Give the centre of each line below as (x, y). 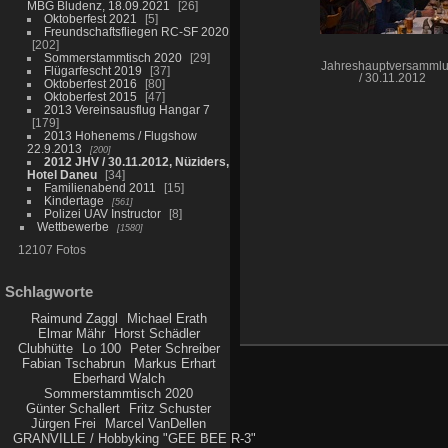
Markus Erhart (174, 364)
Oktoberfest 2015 (90, 96)
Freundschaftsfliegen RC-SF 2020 (136, 31)
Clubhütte (45, 349)
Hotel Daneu (61, 174)
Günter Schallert (73, 409)
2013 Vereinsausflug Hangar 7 (126, 109)
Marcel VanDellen (156, 424)
